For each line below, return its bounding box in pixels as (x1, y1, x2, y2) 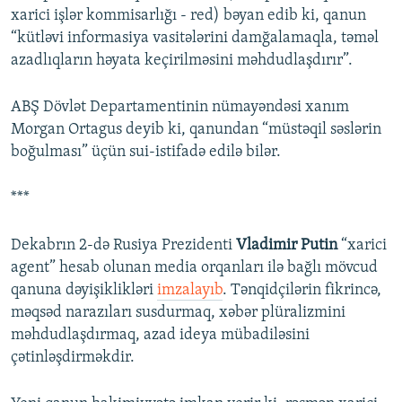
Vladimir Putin (236, 237, 337, 255)
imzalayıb (157, 282, 223, 300)
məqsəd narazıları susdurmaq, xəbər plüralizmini (11, 304, 345, 322)
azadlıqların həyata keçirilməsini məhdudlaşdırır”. (11, 52, 353, 70)
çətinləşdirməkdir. (11, 349, 135, 367)
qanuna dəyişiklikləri (11, 282, 157, 300)
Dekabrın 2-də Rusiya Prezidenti (11, 237, 236, 255)
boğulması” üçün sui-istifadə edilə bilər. (11, 144, 281, 162)
